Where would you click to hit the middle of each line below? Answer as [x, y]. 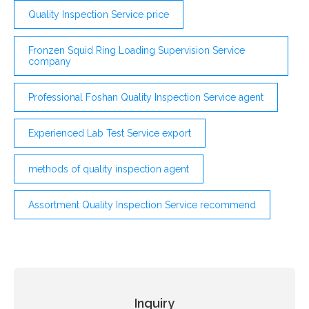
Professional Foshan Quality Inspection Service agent [146, 98]
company [50, 62]
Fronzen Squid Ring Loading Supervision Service [137, 51]
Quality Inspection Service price [99, 15]
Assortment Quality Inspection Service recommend [142, 205]
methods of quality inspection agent [109, 169]
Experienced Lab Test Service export [110, 133]
